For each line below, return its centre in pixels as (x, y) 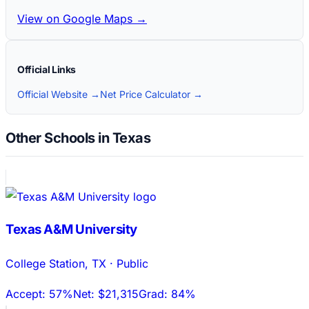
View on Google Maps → (82, 19)
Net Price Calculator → (151, 94)
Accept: (27, 294)
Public (132, 264)
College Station (45, 264)
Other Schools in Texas (78, 138)
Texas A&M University (71, 230)
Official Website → (59, 94)
